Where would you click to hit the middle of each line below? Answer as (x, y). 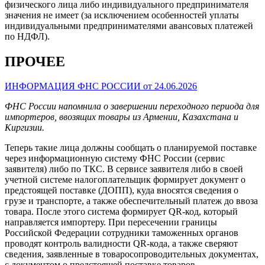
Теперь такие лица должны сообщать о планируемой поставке (131, 148)
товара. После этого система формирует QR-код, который (121, 212)
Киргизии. (25, 128)
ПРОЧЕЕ (35, 61)
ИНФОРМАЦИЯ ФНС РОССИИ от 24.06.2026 (101, 86)
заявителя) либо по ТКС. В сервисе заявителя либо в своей (124, 169)
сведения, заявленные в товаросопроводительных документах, (132, 254)
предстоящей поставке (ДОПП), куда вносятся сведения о (122, 190)
